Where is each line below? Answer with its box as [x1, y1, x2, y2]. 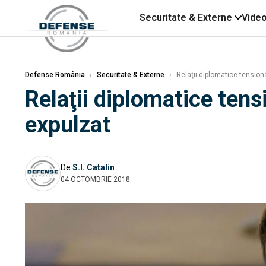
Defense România [25, 71, 85, 79]
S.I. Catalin [72, 162, 115, 172]
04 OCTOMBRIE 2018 [61, 175, 130, 183]
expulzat [25, 112, 110, 138]
